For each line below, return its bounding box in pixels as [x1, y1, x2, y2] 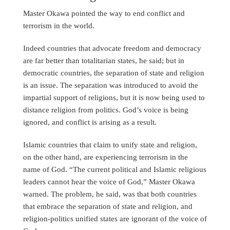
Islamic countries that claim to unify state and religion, [23, 140, 197, 149]
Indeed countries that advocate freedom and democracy [23, 44, 201, 53]
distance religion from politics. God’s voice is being [23, 105, 188, 114]
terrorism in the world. [23, 21, 94, 30]
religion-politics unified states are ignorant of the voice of [23, 214, 207, 223]
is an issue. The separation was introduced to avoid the [23, 81, 198, 90]
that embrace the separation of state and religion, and [23, 202, 193, 211]
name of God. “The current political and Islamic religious [23, 165, 206, 174]
